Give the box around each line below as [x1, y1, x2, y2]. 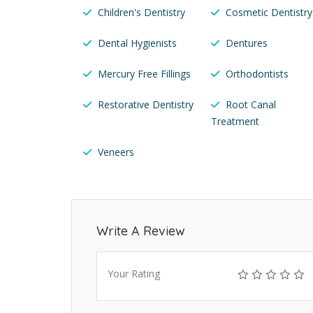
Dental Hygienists [98, 36, 177, 50]
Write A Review [96, 223, 185, 240]
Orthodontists [225, 67, 289, 81]
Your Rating [108, 267, 160, 281]
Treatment [210, 115, 259, 129]
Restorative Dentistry [98, 98, 194, 112]
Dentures [225, 36, 268, 50]
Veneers [98, 145, 134, 159]
